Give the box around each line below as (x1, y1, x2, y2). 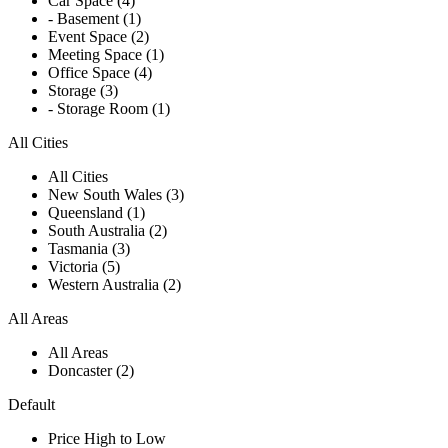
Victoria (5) (48, 258, 120, 276)
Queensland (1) (48, 204, 145, 222)
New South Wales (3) (48, 186, 184, 204)
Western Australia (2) (48, 276, 181, 294)
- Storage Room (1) (48, 100, 170, 118)
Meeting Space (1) (48, 46, 164, 64)
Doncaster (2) (48, 362, 134, 380)
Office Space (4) (48, 64, 152, 82)
